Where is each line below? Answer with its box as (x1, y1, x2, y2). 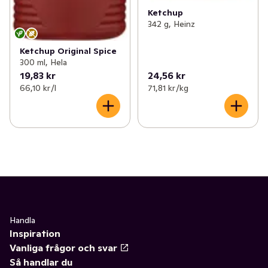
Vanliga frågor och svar (10, 242, 117, 254)
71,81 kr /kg (147, 83, 188, 94)
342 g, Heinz (147, 19, 195, 30)
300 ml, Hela (20, 57, 67, 68)
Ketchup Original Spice (20, 45, 117, 57)
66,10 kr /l (20, 83, 56, 94)
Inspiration (10, 227, 60, 240)
